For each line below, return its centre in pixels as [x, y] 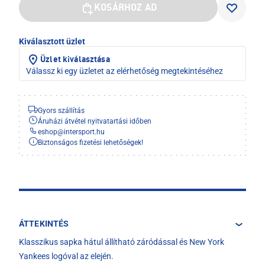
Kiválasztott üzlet [52, 42]
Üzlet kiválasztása [75, 60]
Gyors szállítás [61, 111]
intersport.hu [84, 132]
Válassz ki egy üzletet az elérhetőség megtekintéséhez [125, 71]
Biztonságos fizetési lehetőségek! [91, 143]
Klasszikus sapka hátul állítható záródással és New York [122, 242]
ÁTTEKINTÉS [44, 224]
